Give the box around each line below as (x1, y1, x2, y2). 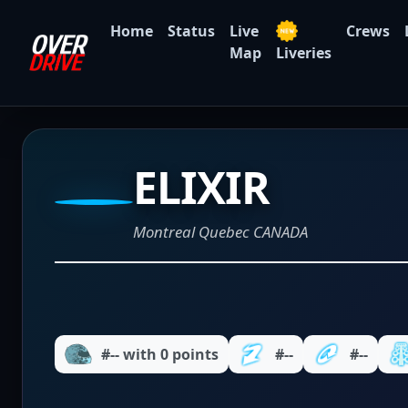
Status (168, 21, 215, 41)
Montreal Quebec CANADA (133, 221, 308, 242)
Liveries (276, 43, 331, 63)
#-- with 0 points (101, 344, 219, 364)
